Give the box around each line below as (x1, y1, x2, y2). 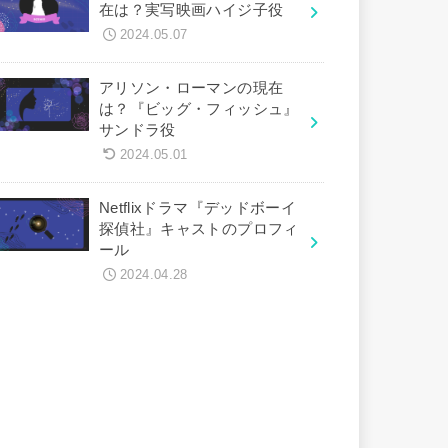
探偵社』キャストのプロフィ (98, 220, 299, 237)
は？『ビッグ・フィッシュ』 (98, 100, 299, 117)
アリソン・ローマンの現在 (98, 79, 284, 96)
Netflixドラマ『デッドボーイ (98, 199, 297, 216)
